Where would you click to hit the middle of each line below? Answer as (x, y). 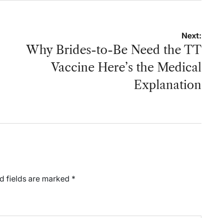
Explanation (168, 85)
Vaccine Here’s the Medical (126, 67)
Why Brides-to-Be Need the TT (114, 50)
